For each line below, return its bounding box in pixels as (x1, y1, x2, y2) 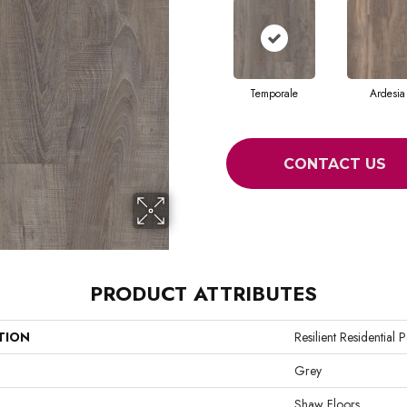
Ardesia (370, 85, 405, 102)
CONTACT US (283, 154, 386, 173)
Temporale (250, 85, 298, 102)
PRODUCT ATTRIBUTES (90, 279, 317, 308)
